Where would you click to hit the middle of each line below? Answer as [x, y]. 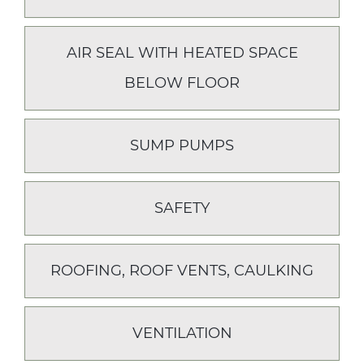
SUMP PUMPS [182, 145]
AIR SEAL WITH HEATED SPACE [182, 53]
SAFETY [182, 208]
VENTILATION [182, 333]
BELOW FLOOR [182, 83]
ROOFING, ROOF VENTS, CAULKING [182, 271]
